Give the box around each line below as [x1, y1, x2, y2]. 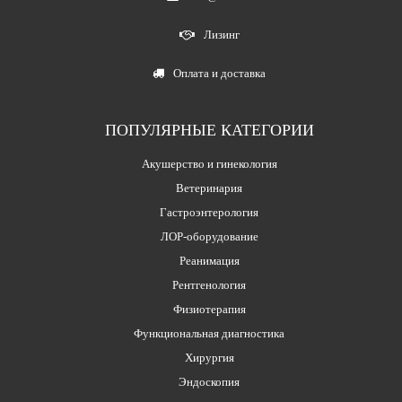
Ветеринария [176, 181, 243, 195]
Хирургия [184, 351, 234, 364]
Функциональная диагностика [134, 327, 285, 340]
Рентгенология [172, 278, 247, 292]
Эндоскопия [179, 375, 240, 389]
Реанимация [179, 254, 240, 267]
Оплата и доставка [173, 66, 267, 80]
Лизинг [203, 28, 240, 41]
